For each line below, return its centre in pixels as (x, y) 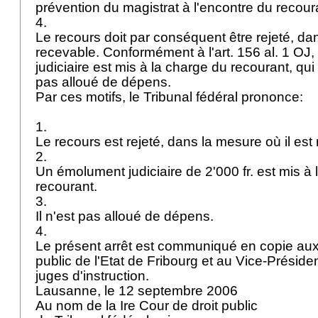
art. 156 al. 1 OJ (263, 52)
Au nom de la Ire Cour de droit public (148, 306)
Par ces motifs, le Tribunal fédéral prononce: (171, 97)
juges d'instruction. (94, 276)
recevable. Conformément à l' (125, 52)
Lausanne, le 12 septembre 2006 (138, 291)
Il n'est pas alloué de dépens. (126, 216)
